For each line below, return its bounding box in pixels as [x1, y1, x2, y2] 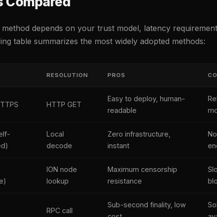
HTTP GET [46, 100, 81, 109]
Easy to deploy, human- [108, 94, 185, 103]
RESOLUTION [46, 72, 88, 79]
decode [46, 141, 72, 150]
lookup [46, 177, 69, 186]
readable [108, 106, 137, 115]
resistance [108, 177, 142, 186]
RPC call [46, 206, 73, 215]
